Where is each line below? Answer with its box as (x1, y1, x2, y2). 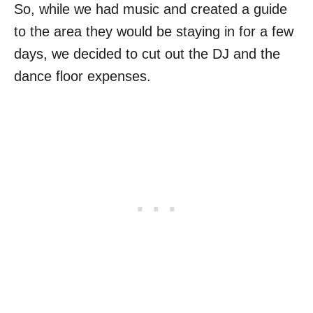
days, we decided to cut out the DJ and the (14, 45, 280, 61)
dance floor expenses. (14, 68, 151, 84)
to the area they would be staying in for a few (14, 23, 293, 39)
